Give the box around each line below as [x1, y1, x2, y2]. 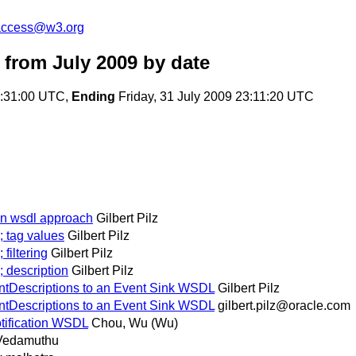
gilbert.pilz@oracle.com [218, 299, 350, 313]
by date [137, 52, 210, 74]
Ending [72, 90, 115, 104]
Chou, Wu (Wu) [91, 316, 178, 331]
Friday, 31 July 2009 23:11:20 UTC [115, 90, 314, 104]
